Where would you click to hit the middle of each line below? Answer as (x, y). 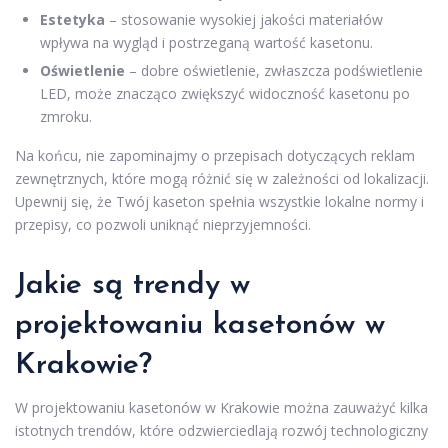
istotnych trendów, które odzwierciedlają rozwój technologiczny (221, 430)
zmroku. (66, 116)
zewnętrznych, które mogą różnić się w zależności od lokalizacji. (222, 178)
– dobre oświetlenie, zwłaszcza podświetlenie (274, 70)
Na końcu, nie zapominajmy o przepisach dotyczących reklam (215, 155)
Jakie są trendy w (132, 285)
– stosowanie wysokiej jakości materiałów (244, 19)
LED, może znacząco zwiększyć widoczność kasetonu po (225, 93)
